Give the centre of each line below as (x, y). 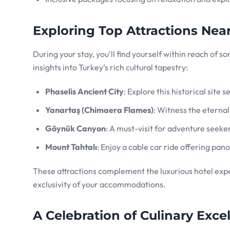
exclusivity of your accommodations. (99, 185)
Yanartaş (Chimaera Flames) (99, 110)
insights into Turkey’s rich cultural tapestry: (110, 68)
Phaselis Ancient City (84, 92)
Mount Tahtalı (71, 147)
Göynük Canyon (75, 129)
